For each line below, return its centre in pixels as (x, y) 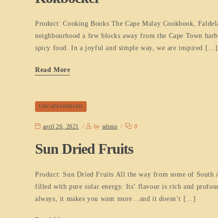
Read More (53, 70)
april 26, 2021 (61, 126)
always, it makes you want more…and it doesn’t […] (116, 199)
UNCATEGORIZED (61, 106)
